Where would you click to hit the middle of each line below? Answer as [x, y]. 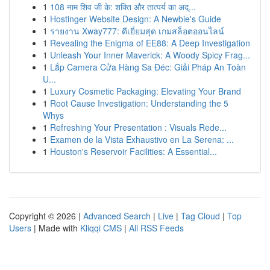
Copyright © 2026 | [46, 216]
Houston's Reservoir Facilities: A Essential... [133, 151]
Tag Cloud [200, 216]
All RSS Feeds [156, 228]
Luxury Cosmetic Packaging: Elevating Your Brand [146, 91]
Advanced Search [117, 216]
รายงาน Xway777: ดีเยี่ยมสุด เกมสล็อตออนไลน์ [137, 31]
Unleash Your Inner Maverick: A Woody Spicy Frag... [150, 55]
